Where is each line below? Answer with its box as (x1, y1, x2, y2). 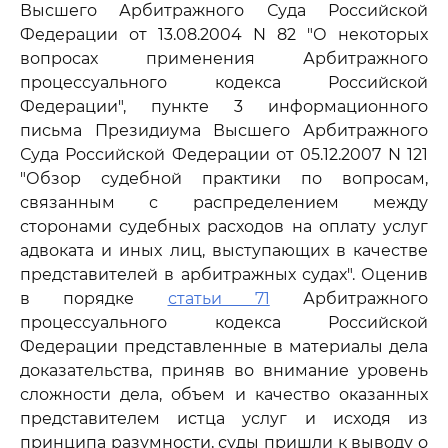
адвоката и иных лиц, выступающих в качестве (20, 241, 428, 260)
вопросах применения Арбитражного (20, 49, 428, 68)
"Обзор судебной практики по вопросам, (20, 169, 428, 188)
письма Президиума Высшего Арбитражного (20, 121, 428, 140)
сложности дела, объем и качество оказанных (20, 385, 428, 404)
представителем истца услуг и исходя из (20, 409, 428, 428)
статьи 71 (167, 289, 270, 308)
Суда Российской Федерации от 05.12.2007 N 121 (20, 145, 428, 164)
